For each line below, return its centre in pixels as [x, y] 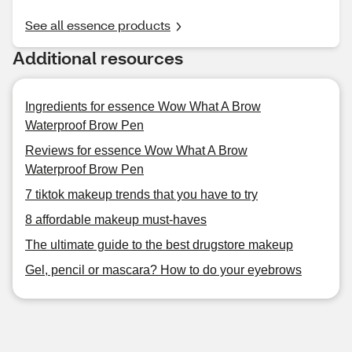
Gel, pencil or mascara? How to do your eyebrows [163, 270]
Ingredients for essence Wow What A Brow [143, 106]
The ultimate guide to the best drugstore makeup [159, 245]
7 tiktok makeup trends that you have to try [141, 194]
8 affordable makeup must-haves [116, 220]
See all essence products [98, 25]
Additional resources [98, 58]
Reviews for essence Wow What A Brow [136, 150]
